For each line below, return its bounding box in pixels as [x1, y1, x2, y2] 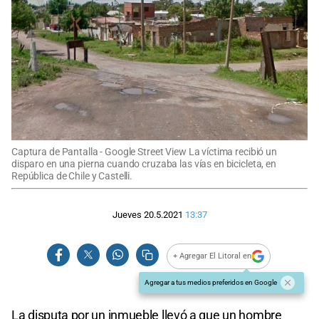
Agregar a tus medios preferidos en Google [145, 278, 277, 286]
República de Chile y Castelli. [11, 169, 133, 182]
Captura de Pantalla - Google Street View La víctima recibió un [11, 145, 277, 158]
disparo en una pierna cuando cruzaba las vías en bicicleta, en [11, 157, 276, 170]
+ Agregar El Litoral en [173, 251, 252, 261]
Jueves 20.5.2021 [112, 209, 183, 221]
